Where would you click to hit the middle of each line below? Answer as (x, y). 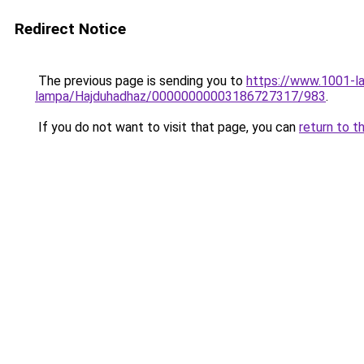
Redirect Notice (70, 29)
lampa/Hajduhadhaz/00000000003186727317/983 (180, 96)
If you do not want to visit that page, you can (167, 127)
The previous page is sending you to (141, 81)
